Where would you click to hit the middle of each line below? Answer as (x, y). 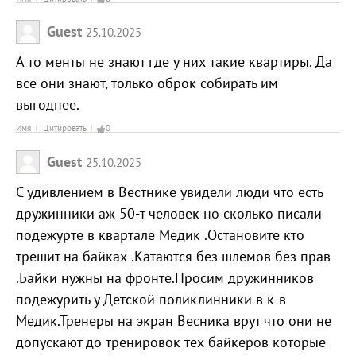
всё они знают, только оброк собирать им (147, 83)
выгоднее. (48, 105)
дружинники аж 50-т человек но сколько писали (169, 213)
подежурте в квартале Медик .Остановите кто (160, 234)
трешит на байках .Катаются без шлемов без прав (173, 256)
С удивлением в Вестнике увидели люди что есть (169, 192)
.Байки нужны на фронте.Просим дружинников (165, 277)
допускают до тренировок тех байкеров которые (171, 342)
